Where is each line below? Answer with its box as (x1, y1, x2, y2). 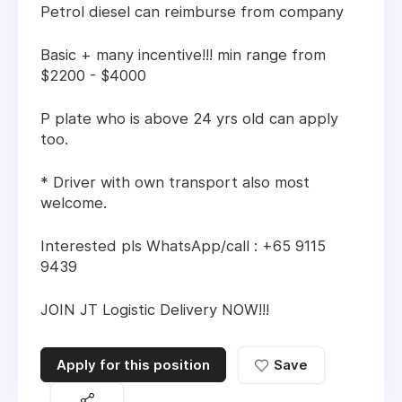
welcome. (40, 194, 107, 213)
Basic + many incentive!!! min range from (40, 46, 326, 65)
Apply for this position (57, 356, 210, 374)
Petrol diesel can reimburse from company (40, 3, 344, 22)
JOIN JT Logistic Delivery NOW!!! (40, 301, 269, 319)
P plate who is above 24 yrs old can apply (40, 109, 338, 128)
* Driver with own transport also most (40, 173, 310, 192)
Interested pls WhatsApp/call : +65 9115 (40, 237, 326, 256)
